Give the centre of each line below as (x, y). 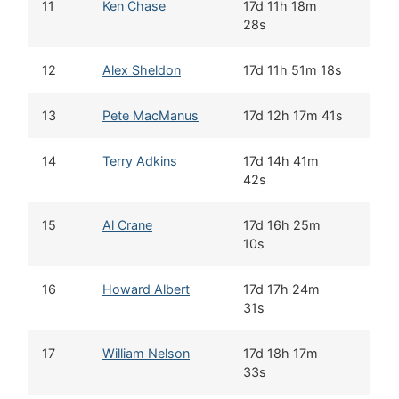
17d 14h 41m (281, 161)
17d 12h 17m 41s (293, 115)
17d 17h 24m (281, 289)
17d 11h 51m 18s (293, 70)
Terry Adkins (140, 161)
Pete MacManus (151, 115)
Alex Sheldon (142, 70)
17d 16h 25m (282, 225)
